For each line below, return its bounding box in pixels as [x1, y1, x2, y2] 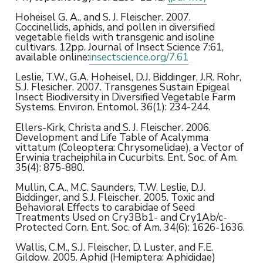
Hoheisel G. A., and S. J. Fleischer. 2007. [15, 10, 191, 25]
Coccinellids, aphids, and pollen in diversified [15, 20, 215, 35]
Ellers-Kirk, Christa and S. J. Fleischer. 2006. [15, 120, 211, 134]
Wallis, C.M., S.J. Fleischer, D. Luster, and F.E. [15, 240, 213, 255]
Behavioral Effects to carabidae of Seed [15, 200, 195, 215]
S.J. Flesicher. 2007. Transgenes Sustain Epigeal [15, 80, 230, 95]
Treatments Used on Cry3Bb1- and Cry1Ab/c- [15, 210, 227, 225]
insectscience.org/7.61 [89, 50, 188, 65]
